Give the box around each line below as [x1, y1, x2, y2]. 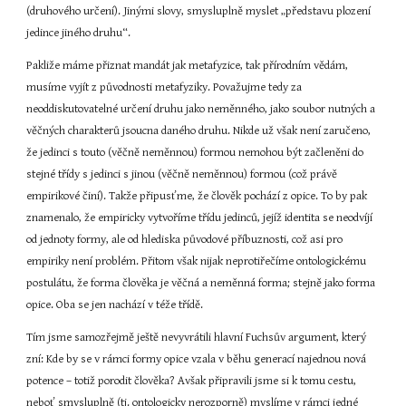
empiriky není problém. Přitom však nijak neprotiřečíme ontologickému [26, 255, 367, 268]
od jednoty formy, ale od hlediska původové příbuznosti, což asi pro [26, 233, 343, 246]
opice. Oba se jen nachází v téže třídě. [26, 298, 204, 312]
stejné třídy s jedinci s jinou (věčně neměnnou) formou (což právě [26, 168, 338, 181]
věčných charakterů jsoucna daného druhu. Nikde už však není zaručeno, [26, 124, 372, 138]
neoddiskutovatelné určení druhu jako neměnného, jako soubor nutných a [26, 102, 376, 116]
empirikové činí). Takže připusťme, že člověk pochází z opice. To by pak [26, 189, 368, 203]
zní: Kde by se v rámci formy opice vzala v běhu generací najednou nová [26, 353, 367, 366]
